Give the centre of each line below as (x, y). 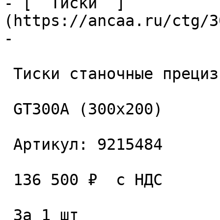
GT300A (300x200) (9, 109)
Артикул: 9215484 (9, 144)
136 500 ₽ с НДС (9, 180)
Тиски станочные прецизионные (9, 74)
